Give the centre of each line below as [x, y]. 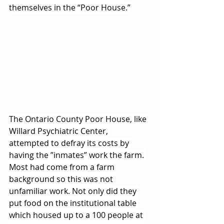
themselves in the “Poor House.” [70, 7]
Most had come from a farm [63, 167]
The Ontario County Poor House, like [79, 119]
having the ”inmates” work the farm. [77, 155]
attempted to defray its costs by [70, 143]
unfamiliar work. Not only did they [74, 191]
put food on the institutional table [74, 203]
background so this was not [62, 179]
